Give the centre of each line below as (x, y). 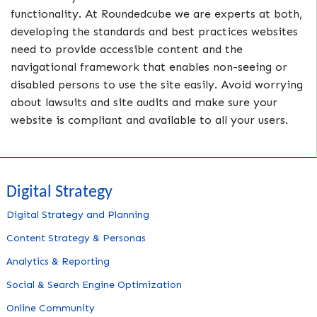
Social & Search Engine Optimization (94, 285)
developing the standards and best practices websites (154, 31)
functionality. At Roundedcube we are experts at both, (156, 13)
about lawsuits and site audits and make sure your (144, 102)
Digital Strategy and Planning (78, 215)
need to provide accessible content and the (127, 49)
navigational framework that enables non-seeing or (149, 67)
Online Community (51, 309)
